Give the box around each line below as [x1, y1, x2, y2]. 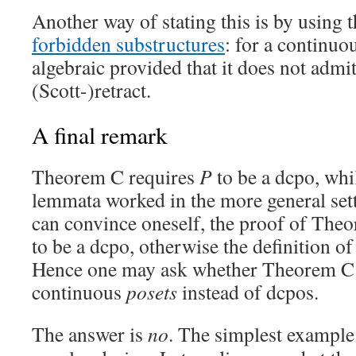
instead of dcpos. [177, 278, 319, 305]
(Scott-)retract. [32, 76, 151, 103]
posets [126, 278, 177, 305]
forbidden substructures [32, 30, 225, 57]
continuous [32, 278, 126, 305]
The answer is [32, 320, 148, 347]
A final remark [32, 119, 168, 150]
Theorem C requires [32, 163, 199, 190]
